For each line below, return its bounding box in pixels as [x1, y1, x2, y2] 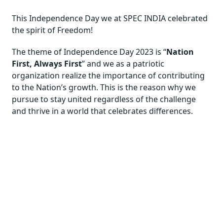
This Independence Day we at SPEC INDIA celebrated [12, 13, 208, 24]
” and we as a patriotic [82, 58, 164, 69]
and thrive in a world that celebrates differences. [12, 106, 193, 116]
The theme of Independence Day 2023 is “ [12, 46, 166, 57]
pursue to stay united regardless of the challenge [12, 94, 196, 105]
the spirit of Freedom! [12, 25, 93, 36]
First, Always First [12, 58, 82, 69]
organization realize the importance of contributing [12, 70, 205, 81]
